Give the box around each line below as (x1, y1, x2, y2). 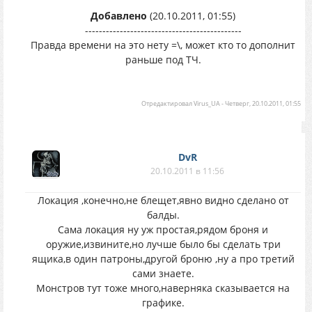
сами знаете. (132, 267, 194, 280)
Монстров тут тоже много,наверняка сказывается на (36, 281, 290, 295)
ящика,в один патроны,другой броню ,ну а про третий (31, 252, 295, 265)
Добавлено (91, 9, 147, 22)
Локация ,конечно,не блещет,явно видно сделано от (37, 194, 289, 207)
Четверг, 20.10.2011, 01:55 (225, 99, 301, 108)
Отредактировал (141, 99, 194, 108)
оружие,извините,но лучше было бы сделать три (45, 237, 281, 251)
